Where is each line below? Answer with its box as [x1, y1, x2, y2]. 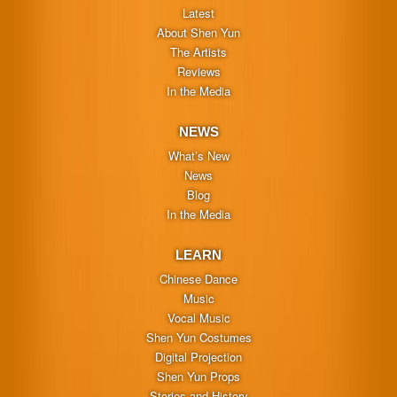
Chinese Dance [160, 270, 237, 288]
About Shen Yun [157, 24, 240, 42]
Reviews [176, 63, 221, 81]
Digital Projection [155, 348, 242, 366]
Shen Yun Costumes [145, 329, 252, 346]
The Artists [170, 43, 227, 61]
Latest [183, 4, 214, 22]
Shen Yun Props [157, 368, 240, 385]
